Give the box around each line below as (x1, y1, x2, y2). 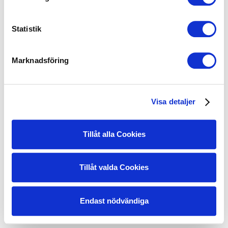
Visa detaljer (151, 97, 196, 106)
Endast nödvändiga (79, 196, 149, 205)
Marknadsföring (12, 55, 69, 65)
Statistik (12, 24, 41, 33)
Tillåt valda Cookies (79, 163, 149, 172)
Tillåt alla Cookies (82, 129, 146, 138)
